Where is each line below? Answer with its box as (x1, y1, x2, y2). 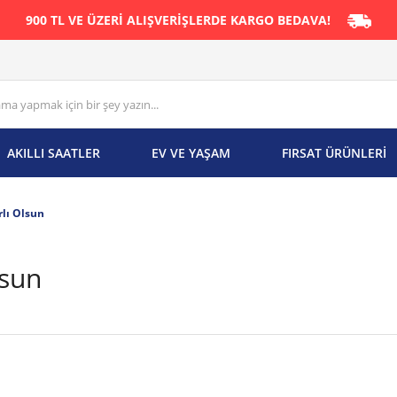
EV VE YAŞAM (152, 144, 230, 161)
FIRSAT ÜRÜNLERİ (282, 144, 386, 161)
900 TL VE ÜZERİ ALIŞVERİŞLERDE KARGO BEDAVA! (25, 12, 334, 28)
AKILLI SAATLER (7, 144, 100, 161)
